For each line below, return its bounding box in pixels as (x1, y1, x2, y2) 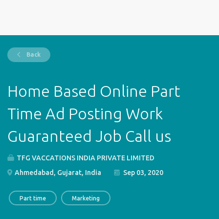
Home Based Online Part (7, 82, 180, 100)
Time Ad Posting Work (7, 105, 163, 122)
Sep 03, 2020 (122, 169, 163, 176)
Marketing (72, 195, 100, 201)
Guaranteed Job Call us (7, 127, 171, 145)
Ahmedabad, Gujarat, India (13, 169, 101, 176)
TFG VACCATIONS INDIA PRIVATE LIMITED (15, 154, 154, 162)
